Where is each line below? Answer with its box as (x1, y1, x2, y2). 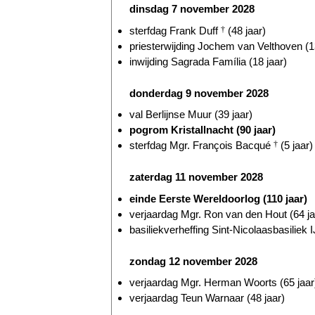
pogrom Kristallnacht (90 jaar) (129, 124, 276, 136)
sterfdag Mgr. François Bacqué (129, 139, 274, 152)
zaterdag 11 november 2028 (129, 171, 263, 184)
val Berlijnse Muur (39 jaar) (129, 108, 252, 121)
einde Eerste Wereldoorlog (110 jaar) (129, 192, 307, 205)
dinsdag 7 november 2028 (129, 3, 255, 15)
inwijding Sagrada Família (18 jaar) (129, 55, 287, 67)
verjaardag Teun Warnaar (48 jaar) (129, 292, 285, 304)
